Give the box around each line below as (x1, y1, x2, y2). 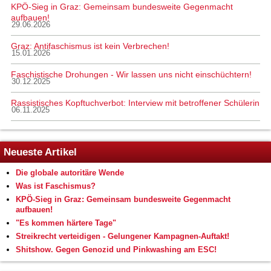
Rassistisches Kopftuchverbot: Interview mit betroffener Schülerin (11, 98, 260, 108)
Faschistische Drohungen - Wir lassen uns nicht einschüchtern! (11, 70, 252, 80)
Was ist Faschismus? (16, 181, 96, 191)
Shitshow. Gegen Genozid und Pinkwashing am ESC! (16, 245, 217, 255)
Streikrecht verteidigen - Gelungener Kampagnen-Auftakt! (16, 232, 229, 241)
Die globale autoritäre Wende (16, 168, 124, 178)
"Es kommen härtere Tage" (16, 218, 116, 228)
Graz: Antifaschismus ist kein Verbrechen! (11, 41, 169, 51)
